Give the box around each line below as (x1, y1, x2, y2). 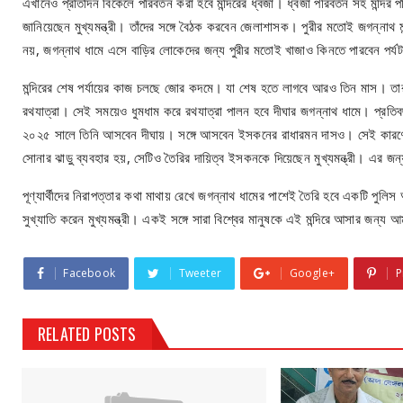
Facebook (63, 265, 116, 281)
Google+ (289, 265, 336, 281)
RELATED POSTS (38, 322, 137, 345)
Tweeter (178, 265, 222, 281)
